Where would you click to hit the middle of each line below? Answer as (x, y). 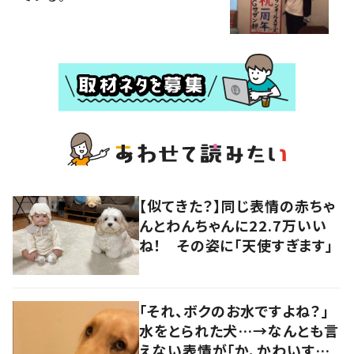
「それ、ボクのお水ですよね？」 (234, 311)
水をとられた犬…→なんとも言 (239, 331)
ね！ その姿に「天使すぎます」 (236, 245)
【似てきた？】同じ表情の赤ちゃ (237, 206)
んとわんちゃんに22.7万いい (233, 226)
